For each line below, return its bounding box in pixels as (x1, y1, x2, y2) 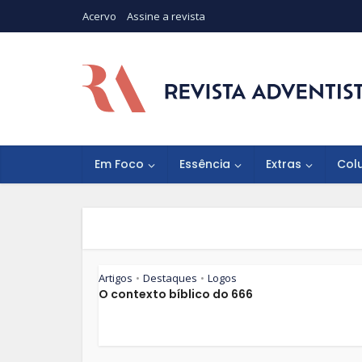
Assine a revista (127, 9, 205, 23)
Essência (179, 156, 230, 172)
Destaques (143, 271, 197, 285)
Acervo (82, 9, 116, 23)
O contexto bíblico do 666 (99, 286, 253, 302)
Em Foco (95, 156, 144, 172)
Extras (266, 156, 301, 172)
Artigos (99, 271, 133, 285)
